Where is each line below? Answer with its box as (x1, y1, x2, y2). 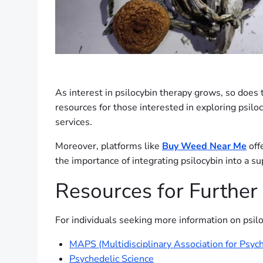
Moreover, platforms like (55, 139, 162, 153)
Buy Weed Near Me (162, 139, 247, 153)
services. (55, 115, 92, 129)
